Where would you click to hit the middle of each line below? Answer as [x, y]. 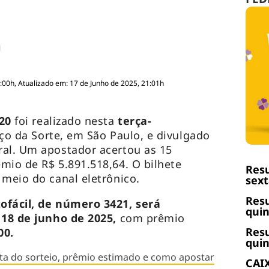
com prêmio [150, 218]
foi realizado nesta [66, 121]
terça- [135, 121]
